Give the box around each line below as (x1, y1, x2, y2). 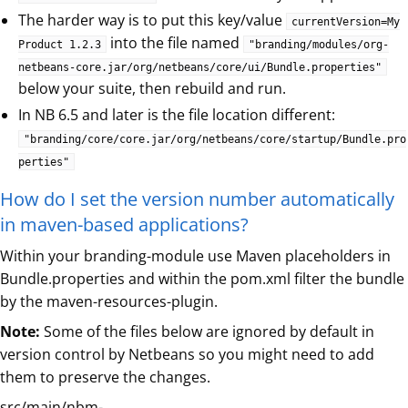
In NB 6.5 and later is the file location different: (18, 105, 335, 126)
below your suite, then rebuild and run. (18, 78, 286, 99)
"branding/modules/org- (249, 38, 389, 52)
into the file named (107, 33, 243, 54)
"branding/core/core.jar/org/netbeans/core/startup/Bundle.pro (24, 133, 406, 147)
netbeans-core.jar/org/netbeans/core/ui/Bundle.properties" (18, 61, 382, 75)
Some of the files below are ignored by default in (40, 321, 374, 342)
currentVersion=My (291, 15, 400, 29)
